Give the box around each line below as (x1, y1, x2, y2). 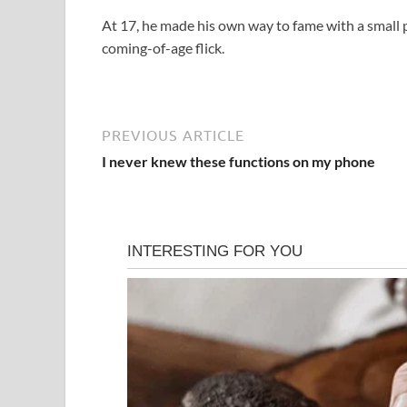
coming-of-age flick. (102, 38, 224, 56)
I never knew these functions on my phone (102, 152, 378, 170)
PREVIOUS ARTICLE (102, 126, 244, 144)
